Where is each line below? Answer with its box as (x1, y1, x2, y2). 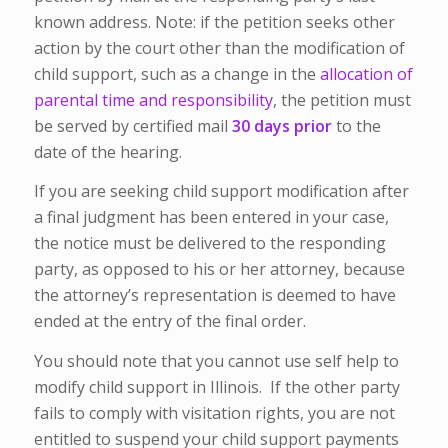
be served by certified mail (33, 114, 232, 137)
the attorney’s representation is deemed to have (33, 284, 396, 307)
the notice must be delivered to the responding (33, 232, 386, 255)
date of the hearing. (33, 140, 182, 163)
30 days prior (231, 114, 332, 137)
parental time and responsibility (33, 88, 273, 111)
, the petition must (272, 88, 411, 111)
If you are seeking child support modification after (33, 180, 409, 203)
